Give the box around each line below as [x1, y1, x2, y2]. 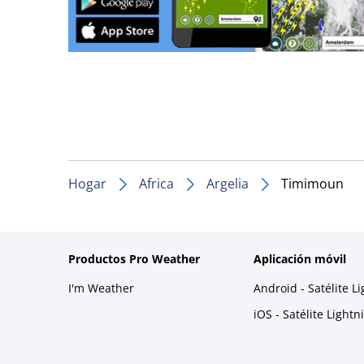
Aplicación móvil [253, 250, 346, 266]
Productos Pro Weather [68, 250, 200, 266]
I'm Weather [68, 279, 134, 296]
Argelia [206, 174, 249, 193]
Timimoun [281, 174, 344, 193]
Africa [139, 174, 174, 193]
